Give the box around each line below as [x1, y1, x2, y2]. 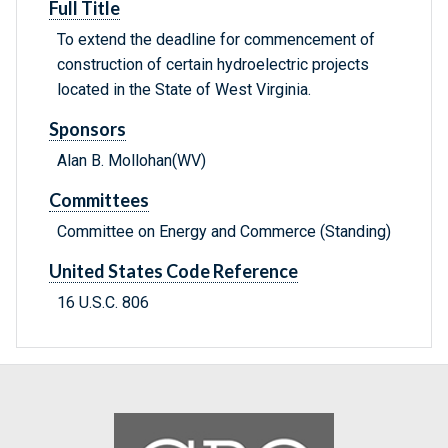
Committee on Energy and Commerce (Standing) [57, 222, 391, 242]
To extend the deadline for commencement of [57, 30, 375, 50]
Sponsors [49, 118, 126, 141]
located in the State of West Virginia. [57, 80, 311, 100]
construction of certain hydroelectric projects [57, 55, 369, 75]
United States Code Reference [49, 260, 298, 283]
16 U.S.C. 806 [57, 293, 149, 313]
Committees [49, 189, 149, 212]
